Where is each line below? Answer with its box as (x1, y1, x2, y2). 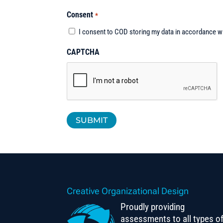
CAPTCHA (67, 47, 100, 57)
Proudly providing (120, 201, 185, 213)
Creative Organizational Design (67, 185, 189, 196)
